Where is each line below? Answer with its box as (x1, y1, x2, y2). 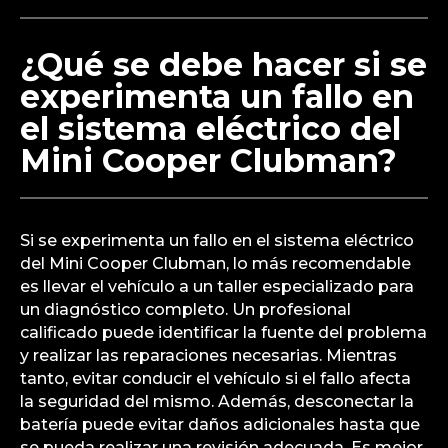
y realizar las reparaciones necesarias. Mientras (20, 345, 397, 365)
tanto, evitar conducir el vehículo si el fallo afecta (20, 368, 411, 388)
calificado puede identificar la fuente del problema (20, 322, 427, 342)
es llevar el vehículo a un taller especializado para (20, 276, 414, 296)
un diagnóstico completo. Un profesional (20, 299, 351, 319)
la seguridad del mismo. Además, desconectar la (20, 391, 414, 411)
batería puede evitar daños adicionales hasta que (20, 414, 420, 434)
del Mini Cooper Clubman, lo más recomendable (20, 253, 411, 273)
